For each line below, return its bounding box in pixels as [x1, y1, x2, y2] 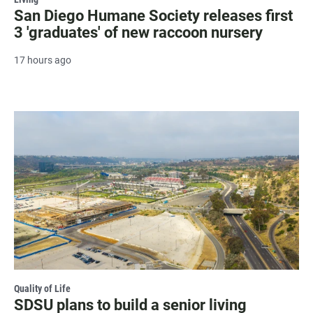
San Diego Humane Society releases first [14, 6, 293, 24]
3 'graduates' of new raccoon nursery [14, 23, 263, 41]
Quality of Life [14, 282, 71, 294]
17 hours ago [14, 54, 71, 66]
